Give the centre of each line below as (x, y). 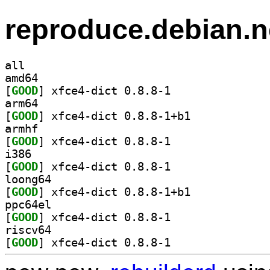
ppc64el (28, 204)
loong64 (28, 179)
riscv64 (28, 230)
